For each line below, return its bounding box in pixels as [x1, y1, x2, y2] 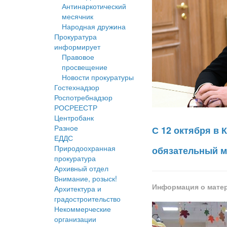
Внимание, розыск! [54, 173, 117, 184]
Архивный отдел [54, 163, 108, 174]
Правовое [62, 52, 94, 62]
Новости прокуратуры [62, 72, 134, 83]
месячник [62, 11, 93, 22]
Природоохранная [54, 143, 116, 154]
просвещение [62, 62, 107, 72]
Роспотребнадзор [54, 92, 112, 103]
